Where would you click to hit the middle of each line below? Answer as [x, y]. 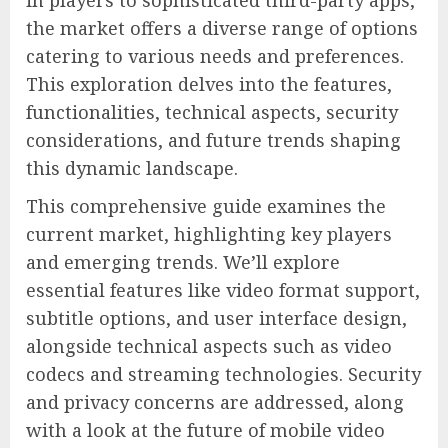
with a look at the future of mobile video [205, 430]
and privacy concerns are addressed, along [215, 402]
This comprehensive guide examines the [206, 206]
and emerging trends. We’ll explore [183, 262]
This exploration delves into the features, [209, 84]
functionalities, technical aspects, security [212, 112]
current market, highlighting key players [209, 234]
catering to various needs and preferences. [215, 56]
